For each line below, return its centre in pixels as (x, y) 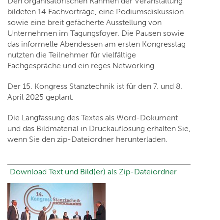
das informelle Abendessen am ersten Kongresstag (96, 44)
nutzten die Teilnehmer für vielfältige (72, 55)
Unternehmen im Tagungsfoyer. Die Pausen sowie (96, 33)
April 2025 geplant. (41, 97)
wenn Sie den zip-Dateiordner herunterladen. (87, 139)
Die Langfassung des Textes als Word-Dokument (93, 118)
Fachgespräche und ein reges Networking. (82, 66)
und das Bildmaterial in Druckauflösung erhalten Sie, (99, 129)
